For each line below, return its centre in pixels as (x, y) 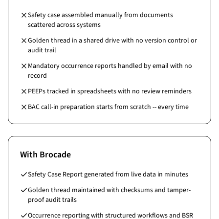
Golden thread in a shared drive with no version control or (112, 41)
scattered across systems (64, 25)
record (37, 76)
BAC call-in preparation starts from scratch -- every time (108, 107)
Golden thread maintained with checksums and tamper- (109, 190)
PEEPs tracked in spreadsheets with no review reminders (110, 91)
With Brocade (45, 155)
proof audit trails (52, 200)
